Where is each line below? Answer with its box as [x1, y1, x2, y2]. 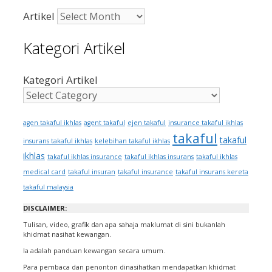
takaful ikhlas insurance [47, 152, 122, 161]
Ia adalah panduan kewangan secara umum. [23, 245, 165, 255]
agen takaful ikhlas [23, 118, 81, 127]
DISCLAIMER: [23, 203, 67, 212]
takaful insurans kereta [175, 167, 248, 176]
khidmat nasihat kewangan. [23, 229, 111, 239]
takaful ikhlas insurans [124, 152, 194, 161]
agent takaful [84, 118, 125, 127]
